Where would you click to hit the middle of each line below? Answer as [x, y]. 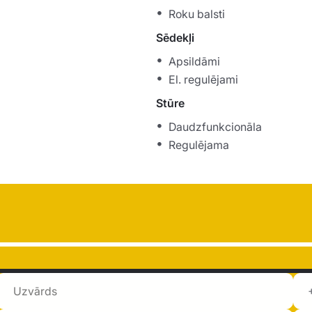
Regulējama [199, 145]
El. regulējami [203, 80]
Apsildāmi [194, 62]
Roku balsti [197, 14]
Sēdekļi [175, 38]
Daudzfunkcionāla [215, 127]
